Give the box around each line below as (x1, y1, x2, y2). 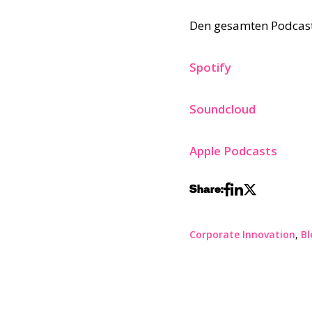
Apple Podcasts (189, 143, 277, 159)
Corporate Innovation (189, 228, 295, 242)
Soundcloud (189, 101, 256, 118)
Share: (189, 183, 224, 195)
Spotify (189, 59, 231, 76)
